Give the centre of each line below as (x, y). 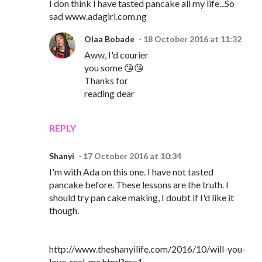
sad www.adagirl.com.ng (98, 16)
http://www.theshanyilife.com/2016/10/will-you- (147, 249)
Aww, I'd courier (116, 55)
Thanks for (106, 81)
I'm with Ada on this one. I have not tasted (131, 172)
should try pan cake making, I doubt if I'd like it (142, 198)
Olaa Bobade (109, 39)
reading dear (109, 94)
